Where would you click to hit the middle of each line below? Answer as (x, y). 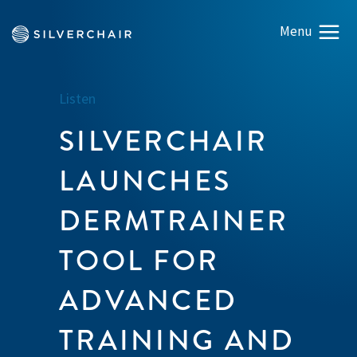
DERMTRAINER (174, 221)
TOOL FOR (139, 261)
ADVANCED (149, 300)
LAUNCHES (145, 181)
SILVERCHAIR (164, 141)
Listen (77, 98)
